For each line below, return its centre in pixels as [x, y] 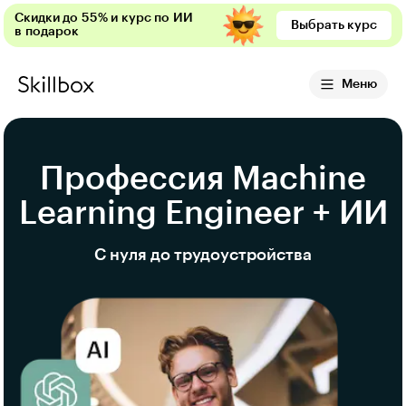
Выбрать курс [334, 25]
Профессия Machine [203, 179]
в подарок [47, 32]
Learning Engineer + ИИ [203, 213]
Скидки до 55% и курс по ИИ [104, 18]
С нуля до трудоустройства [203, 255]
